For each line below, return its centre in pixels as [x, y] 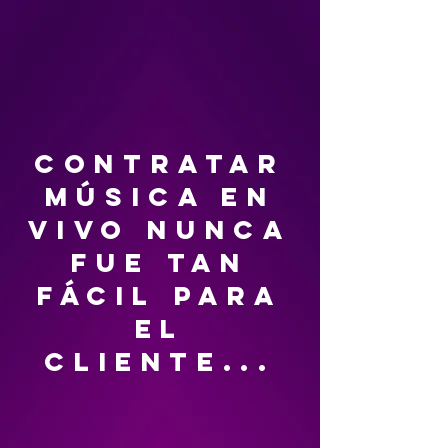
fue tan [160, 262]
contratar [160, 163]
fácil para [159, 295]
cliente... [160, 361]
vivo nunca [160, 229]
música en [160, 196]
